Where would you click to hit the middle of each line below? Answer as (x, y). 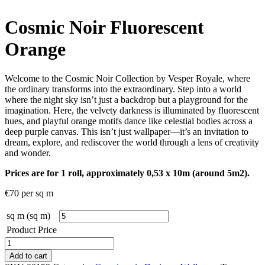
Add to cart (28, 256)
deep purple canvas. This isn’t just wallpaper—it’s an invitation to (127, 131)
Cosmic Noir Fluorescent (104, 28)
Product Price (32, 230)
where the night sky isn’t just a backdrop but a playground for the (126, 99)
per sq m (36, 193)
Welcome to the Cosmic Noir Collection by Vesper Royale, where (127, 78)
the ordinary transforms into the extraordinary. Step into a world (123, 89)
